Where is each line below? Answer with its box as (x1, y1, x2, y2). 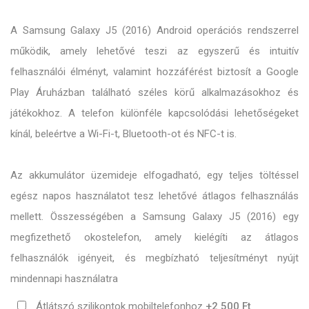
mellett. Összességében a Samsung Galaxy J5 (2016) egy (10, 210, 299, 223)
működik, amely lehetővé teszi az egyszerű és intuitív (10, 45, 299, 58)
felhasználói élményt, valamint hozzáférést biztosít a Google (10, 66, 299, 79)
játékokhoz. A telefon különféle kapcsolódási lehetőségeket (10, 107, 299, 120)
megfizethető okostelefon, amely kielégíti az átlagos (10, 231, 299, 244)
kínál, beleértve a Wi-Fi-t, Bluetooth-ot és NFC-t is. (10, 128, 237, 141)
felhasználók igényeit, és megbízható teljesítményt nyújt (10, 252, 299, 265)
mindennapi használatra (10, 272, 118, 286)
